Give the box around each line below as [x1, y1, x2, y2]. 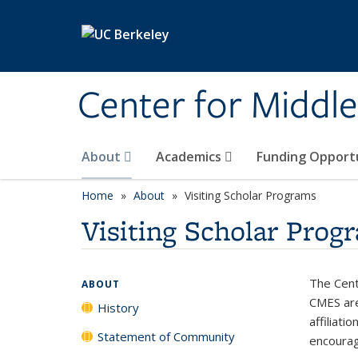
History [97, 300, 139, 316]
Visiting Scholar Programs [185, 188, 316, 203]
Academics [156, 148, 225, 165]
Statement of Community [97, 328, 235, 344]
